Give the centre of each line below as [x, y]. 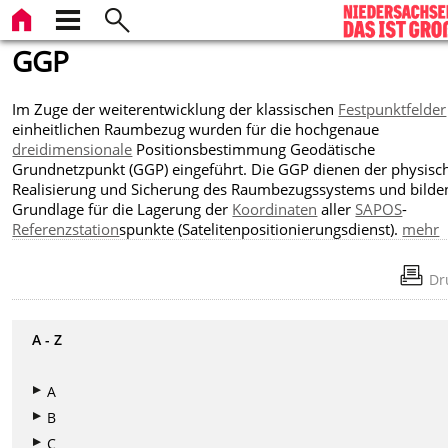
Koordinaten [275, 208]
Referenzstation [66, 228]
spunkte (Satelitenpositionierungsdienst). [261, 228]
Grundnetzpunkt [71, 168]
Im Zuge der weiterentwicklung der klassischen [175, 108]
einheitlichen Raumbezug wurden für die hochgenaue [196, 128]
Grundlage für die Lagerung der [122, 208]
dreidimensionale [72, 148]
